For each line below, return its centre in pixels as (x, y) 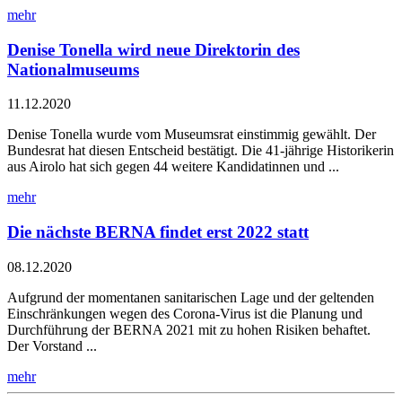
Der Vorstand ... (52, 345)
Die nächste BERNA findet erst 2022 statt (158, 232)
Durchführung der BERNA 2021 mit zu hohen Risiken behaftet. (189, 329)
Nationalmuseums (73, 69)
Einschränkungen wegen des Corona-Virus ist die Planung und (185, 313)
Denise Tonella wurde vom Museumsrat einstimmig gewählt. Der (192, 135)
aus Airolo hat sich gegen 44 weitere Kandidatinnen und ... (173, 167)
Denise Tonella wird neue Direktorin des (153, 49)
